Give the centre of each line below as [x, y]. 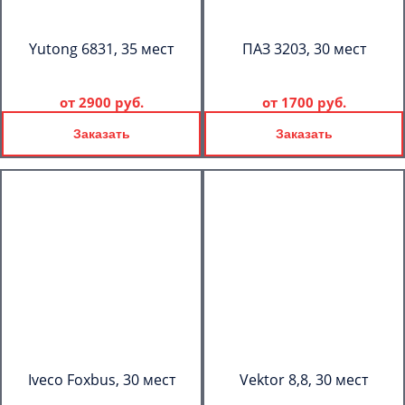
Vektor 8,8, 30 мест [304, 380]
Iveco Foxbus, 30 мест [101, 380]
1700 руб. [313, 102]
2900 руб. [111, 102]
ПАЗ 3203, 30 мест [304, 49]
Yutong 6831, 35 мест [101, 49]
